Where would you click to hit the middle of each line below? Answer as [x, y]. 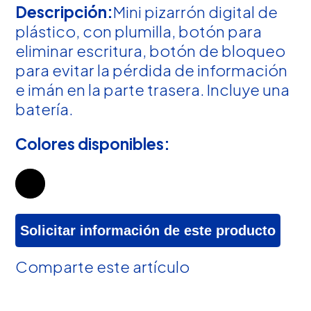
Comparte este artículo [103, 266]
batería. [44, 109]
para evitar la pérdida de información [152, 70]
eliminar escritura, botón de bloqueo [151, 50]
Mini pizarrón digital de [196, 11]
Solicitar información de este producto [148, 231]
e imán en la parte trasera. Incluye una [153, 89]
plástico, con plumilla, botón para [139, 31]
